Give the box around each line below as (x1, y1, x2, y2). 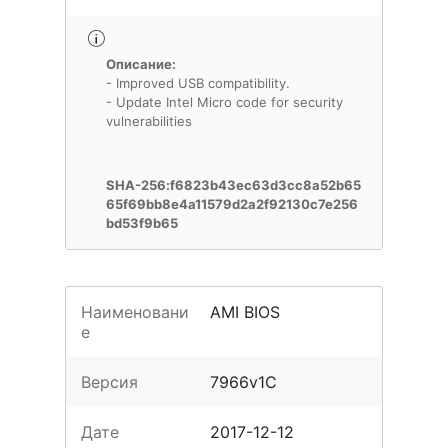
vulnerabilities (106, 113, 192, 129)
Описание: (106, 56, 176, 72)
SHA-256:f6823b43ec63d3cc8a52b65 (106, 177, 361, 193)
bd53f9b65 (106, 215, 178, 231)
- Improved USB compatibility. (106, 75, 290, 91)
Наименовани (81, 302, 189, 322)
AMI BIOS (210, 302, 281, 322)
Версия (81, 372, 138, 392)
